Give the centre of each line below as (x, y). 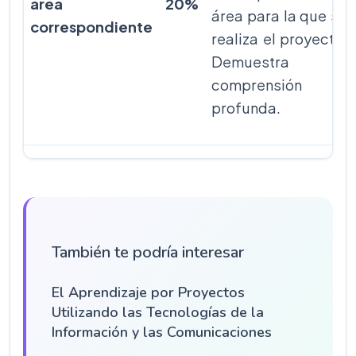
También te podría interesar (148, 252)
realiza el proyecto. (279, 39)
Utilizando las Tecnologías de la (158, 312)
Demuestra (250, 62)
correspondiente (91, 27)
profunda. (246, 108)
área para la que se (279, 15)
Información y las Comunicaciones (162, 332)
